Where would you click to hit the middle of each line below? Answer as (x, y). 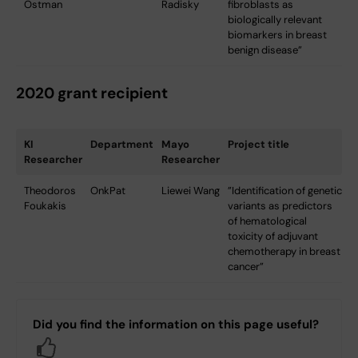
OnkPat (108, 190)
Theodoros (50, 190)
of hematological (267, 221)
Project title (259, 144)
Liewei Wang (191, 190)
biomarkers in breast (277, 34)
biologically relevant (275, 19)
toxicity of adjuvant (273, 236)
